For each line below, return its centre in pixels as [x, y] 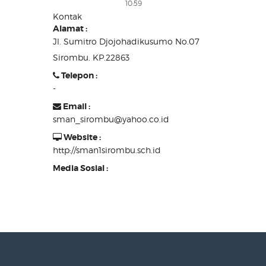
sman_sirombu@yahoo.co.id [111, 119]
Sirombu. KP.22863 [91, 58]
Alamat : [70, 29]
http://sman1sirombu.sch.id [107, 150]
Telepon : [78, 76]
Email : [76, 107]
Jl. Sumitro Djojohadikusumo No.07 [126, 42]
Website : [81, 137]
